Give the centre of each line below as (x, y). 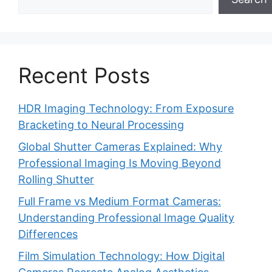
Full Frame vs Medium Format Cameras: (120, 201)
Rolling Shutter (56, 179)
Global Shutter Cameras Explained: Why (120, 146)
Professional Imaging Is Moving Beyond (120, 163)
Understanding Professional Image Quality (126, 217)
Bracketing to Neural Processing (101, 124)
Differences (48, 234)
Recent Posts (84, 75)
